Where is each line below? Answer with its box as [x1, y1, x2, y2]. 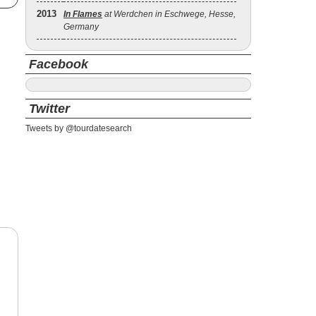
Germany [63, 22, 99, 32]
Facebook [29, 57, 88, 71]
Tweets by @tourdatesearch [25, 123, 132, 133]
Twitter [29, 102, 70, 116]
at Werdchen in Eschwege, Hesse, [102, 9, 236, 19]
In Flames [63, 9, 102, 19]
